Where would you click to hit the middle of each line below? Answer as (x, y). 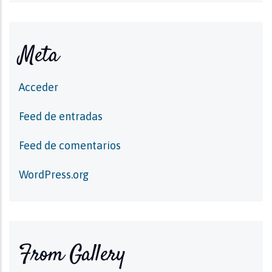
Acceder (39, 87)
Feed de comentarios (70, 145)
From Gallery (72, 255)
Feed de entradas (61, 116)
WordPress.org (54, 175)
